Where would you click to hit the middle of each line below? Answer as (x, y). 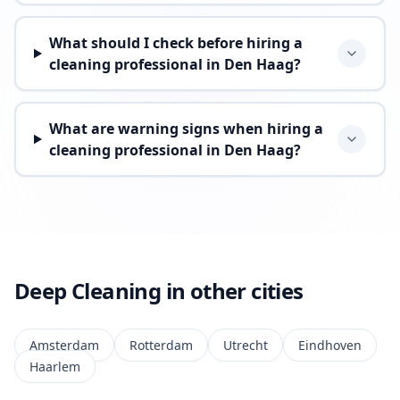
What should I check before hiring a (175, 43)
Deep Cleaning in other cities (159, 291)
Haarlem (55, 367)
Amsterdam (64, 345)
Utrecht (246, 345)
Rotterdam (161, 345)
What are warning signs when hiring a (186, 129)
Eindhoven (330, 345)
